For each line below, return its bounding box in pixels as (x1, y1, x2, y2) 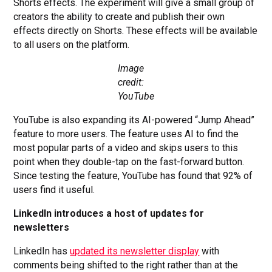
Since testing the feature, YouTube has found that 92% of (13, 169, 253, 182)
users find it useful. (13, 183, 95, 195)
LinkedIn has (13, 245, 70, 257)
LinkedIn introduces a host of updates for (13, 207, 205, 219)
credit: (118, 76, 144, 88)
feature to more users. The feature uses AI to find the (13, 127, 239, 140)
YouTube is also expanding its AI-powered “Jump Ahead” (13, 114, 255, 126)
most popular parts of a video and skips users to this (13, 141, 239, 154)
